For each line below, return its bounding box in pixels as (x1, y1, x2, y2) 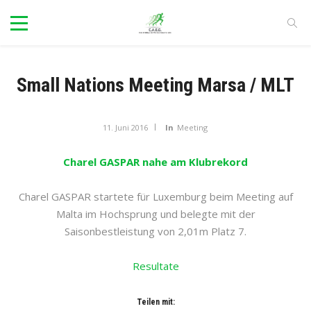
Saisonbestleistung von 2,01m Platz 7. (65, 224, 246, 238)
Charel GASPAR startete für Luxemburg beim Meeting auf (18, 190, 293, 203)
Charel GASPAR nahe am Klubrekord (63, 155, 248, 169)
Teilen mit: (136, 297, 175, 307)
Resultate (132, 259, 179, 273)
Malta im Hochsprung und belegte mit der (56, 207, 255, 221)
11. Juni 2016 (102, 121, 148, 133)
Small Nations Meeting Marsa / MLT (17, 74, 294, 96)
